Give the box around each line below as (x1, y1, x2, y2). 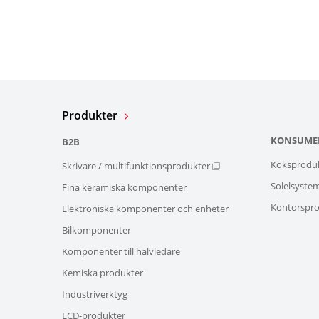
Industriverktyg (62, 288, 127, 301)
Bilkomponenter (62, 224, 131, 237)
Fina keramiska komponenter (62, 181, 187, 194)
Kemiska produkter (62, 266, 143, 280)
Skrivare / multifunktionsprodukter (62, 159, 210, 173)
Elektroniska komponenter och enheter (62, 202, 229, 216)
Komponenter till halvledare (62, 245, 180, 258)
